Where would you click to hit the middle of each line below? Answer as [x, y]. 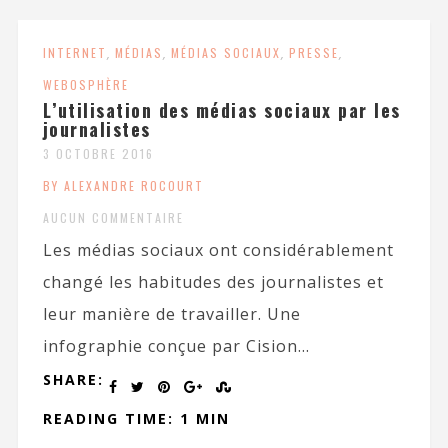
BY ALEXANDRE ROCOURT [123, 185]
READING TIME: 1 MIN [136, 418]
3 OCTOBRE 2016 [98, 153]
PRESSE [313, 52]
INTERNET [74, 52]
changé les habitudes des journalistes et [213, 281]
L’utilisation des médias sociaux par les [221, 109]
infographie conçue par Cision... [176, 345]
